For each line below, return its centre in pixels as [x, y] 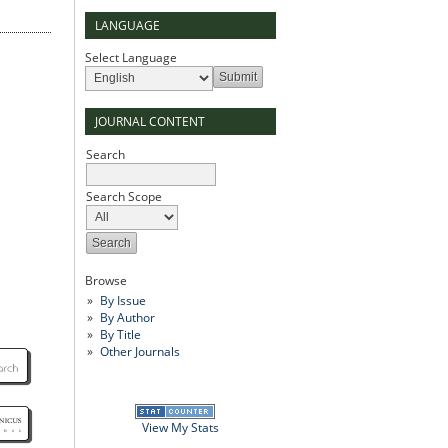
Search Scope [124, 196]
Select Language [131, 57]
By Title [120, 334]
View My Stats [180, 427]
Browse [106, 280]
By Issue [122, 300]
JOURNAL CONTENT [150, 121]
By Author [127, 317]
